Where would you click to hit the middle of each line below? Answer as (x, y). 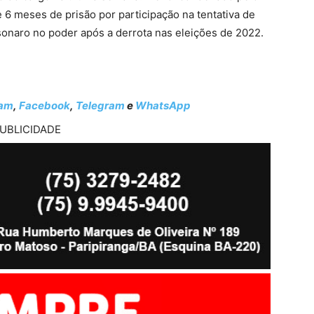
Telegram (100, 106)
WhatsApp (163, 106)
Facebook (45, 106)
